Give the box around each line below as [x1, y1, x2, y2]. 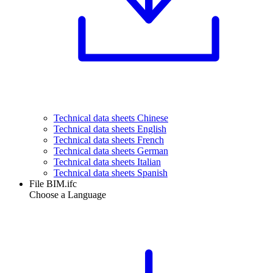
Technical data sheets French [54, 135, 164, 145]
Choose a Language [29, 190, 106, 200]
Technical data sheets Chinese [54, 113, 168, 123]
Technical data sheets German [54, 146, 168, 156]
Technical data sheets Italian [54, 157, 161, 167]
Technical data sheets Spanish [54, 168, 168, 178]
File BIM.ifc [29, 179, 77, 189]
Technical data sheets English [54, 124, 166, 134]
